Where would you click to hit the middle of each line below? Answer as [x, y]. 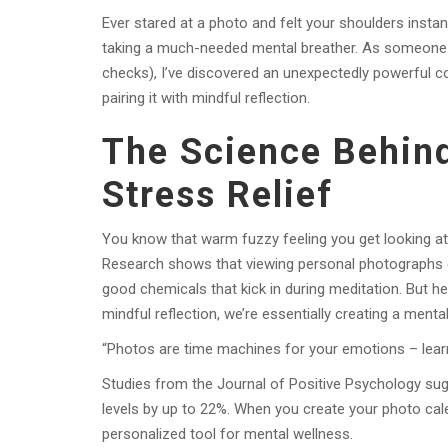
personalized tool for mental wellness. [227, 434]
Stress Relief [217, 195]
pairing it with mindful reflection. [206, 98]
